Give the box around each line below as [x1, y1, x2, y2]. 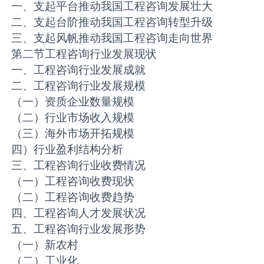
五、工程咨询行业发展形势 [11, 222, 146, 236]
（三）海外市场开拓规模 [11, 126, 135, 141]
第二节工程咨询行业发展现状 [11, 47, 157, 61]
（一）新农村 [11, 237, 79, 252]
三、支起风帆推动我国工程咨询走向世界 [11, 31, 213, 45]
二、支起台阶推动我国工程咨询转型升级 [11, 15, 213, 29]
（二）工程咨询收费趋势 [11, 190, 135, 204]
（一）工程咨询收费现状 [11, 174, 135, 189]
